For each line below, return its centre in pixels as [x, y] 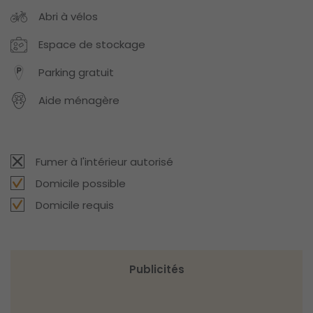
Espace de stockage [92, 45]
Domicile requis [75, 205]
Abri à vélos [68, 17]
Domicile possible [81, 183]
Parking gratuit [76, 73]
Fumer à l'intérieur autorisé [104, 161]
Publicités [156, 269]
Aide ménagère [79, 101]
